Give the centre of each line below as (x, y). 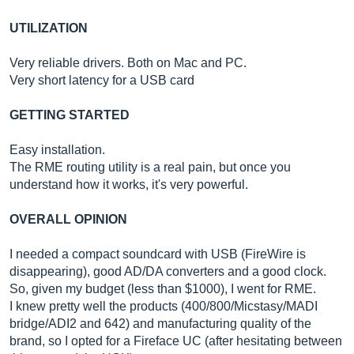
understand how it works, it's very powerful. (129, 185)
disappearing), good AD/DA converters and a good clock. (168, 271)
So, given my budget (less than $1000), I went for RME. (163, 289)
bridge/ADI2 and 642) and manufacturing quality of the (160, 324)
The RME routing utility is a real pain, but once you (150, 167)
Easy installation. (57, 150)
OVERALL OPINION (68, 219)
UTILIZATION (49, 28)
